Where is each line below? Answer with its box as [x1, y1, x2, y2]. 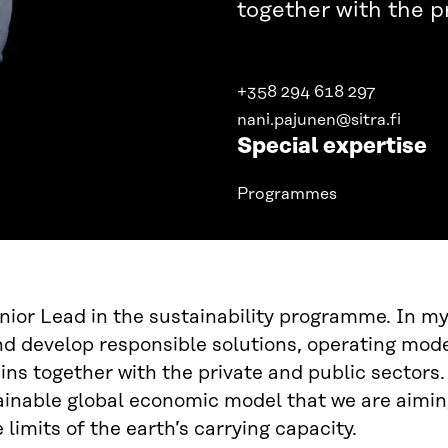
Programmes [237, 185, 337, 204]
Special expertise [237, 134, 427, 160]
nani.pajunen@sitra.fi [237, 111, 401, 130]
